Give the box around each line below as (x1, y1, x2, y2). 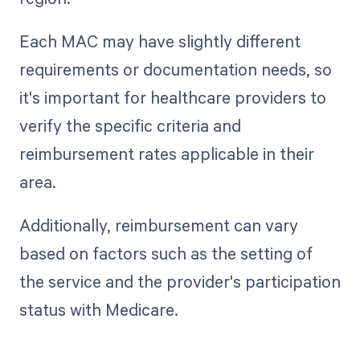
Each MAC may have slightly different (18, 30, 301, 53)
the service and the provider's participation (18, 270, 341, 293)
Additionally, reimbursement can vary (18, 214, 298, 237)
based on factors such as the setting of (18, 242, 313, 265)
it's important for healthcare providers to (18, 86, 326, 109)
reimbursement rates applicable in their (18, 142, 314, 166)
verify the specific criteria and (18, 114, 241, 137)
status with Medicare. (18, 298, 178, 321)
